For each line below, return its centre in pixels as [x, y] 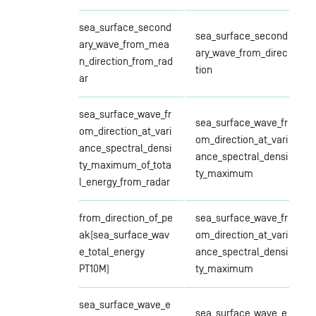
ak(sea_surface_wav [124, 234]
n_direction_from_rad [126, 61]
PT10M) [94, 268]
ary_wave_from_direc [241, 52]
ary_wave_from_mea [124, 44]
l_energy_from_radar [124, 181]
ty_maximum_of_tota [125, 164]
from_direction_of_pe [126, 217]
